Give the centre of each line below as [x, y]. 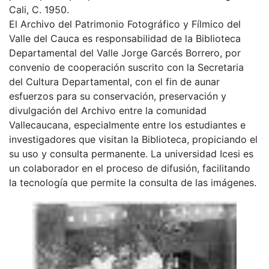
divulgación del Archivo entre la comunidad [108, 110]
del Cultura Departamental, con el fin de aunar [114, 81]
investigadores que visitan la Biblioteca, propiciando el [133, 139]
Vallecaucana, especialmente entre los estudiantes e [127, 125]
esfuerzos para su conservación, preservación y [118, 96]
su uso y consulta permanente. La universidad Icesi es [131, 153]
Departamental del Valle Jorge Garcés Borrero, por [125, 53]
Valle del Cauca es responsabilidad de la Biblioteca [125, 38]
